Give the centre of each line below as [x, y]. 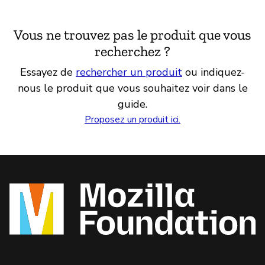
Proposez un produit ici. [132, 119]
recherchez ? [132, 51]
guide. [132, 104]
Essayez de [48, 72]
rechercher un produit [129, 72]
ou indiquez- [214, 72]
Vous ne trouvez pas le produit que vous [132, 35]
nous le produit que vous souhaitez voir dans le [132, 88]
